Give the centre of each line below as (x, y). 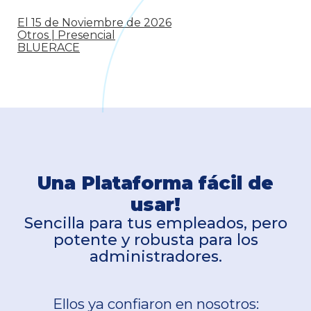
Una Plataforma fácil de (155, 183)
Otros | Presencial (66, 35)
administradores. (155, 256)
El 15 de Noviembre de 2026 (94, 23)
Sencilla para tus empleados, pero (155, 223)
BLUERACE (49, 48)
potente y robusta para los (155, 239)
